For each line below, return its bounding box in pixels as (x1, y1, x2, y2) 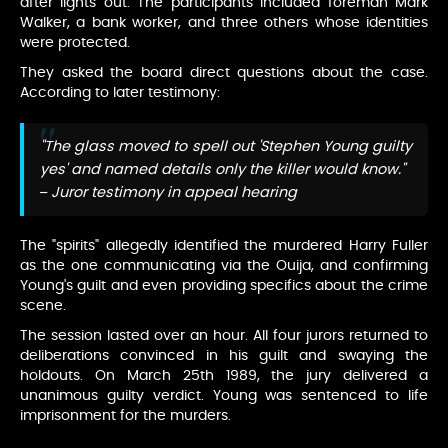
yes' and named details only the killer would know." (40, 162, 405, 178)
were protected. (20, 36, 130, 51)
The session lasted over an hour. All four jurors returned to (20, 329, 428, 344)
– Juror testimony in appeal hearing (40, 185, 297, 201)
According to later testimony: (20, 86, 220, 101)
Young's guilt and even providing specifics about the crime (20, 279, 428, 294)
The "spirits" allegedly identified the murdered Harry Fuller (20, 239, 428, 254)
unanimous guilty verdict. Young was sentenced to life (20, 389, 428, 404)
